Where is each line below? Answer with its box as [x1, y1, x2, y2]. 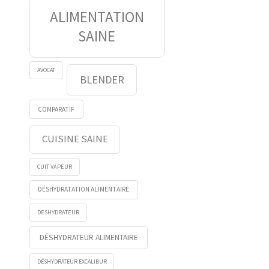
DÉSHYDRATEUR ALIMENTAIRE [39, 232, 138, 243]
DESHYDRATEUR [37, 208, 80, 216]
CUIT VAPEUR [37, 162, 73, 171]
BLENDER [79, 72, 124, 86]
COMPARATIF [38, 104, 75, 113]
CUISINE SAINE [41, 132, 108, 146]
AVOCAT [37, 66, 55, 74]
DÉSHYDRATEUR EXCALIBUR [37, 258, 107, 266]
